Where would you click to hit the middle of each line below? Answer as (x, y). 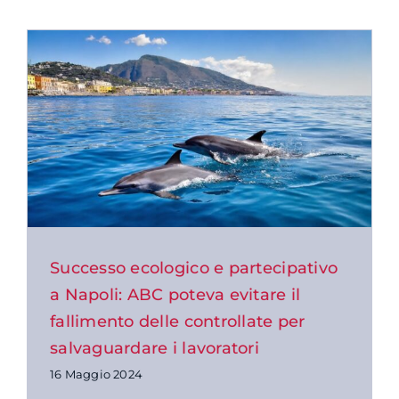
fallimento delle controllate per (177, 321)
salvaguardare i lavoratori (154, 348)
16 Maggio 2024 (96, 374)
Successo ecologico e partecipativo (194, 268)
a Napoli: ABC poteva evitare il (175, 294)
